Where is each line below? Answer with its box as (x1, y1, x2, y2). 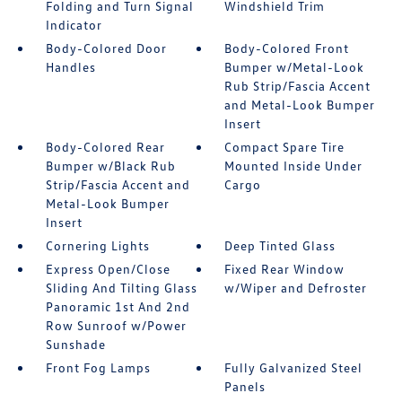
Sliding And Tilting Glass (45, 280, 197, 295)
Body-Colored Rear (45, 139, 165, 154)
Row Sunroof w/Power (45, 318, 187, 333)
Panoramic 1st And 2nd (45, 299, 190, 314)
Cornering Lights (45, 238, 150, 253)
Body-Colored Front (224, 40, 350, 56)
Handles (45, 59, 96, 74)
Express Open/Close (45, 261, 170, 276)
